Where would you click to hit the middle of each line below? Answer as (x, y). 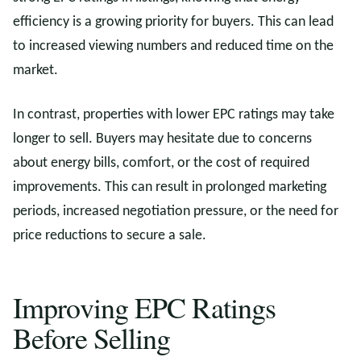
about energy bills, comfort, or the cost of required (161, 163)
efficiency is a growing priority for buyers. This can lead (173, 22)
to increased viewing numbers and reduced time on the (173, 46)
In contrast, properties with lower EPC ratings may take (174, 115)
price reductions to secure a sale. (110, 236)
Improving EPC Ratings (145, 307)
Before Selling (92, 338)
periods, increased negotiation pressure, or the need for (176, 212)
